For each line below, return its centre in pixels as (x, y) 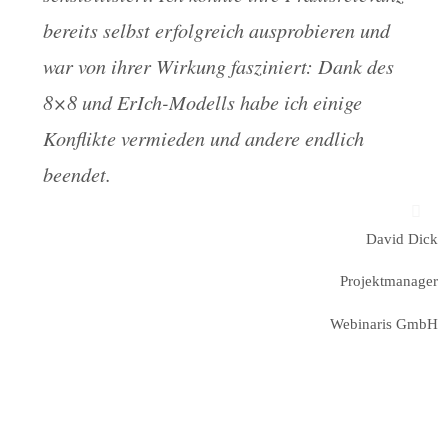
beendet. (77, 173)
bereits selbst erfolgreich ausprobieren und (216, 29)
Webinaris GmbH (384, 323)
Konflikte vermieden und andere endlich (203, 137)
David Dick (402, 238)
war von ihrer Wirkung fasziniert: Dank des (218, 65)
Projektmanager (389, 281)
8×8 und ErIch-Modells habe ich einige (202, 101)
